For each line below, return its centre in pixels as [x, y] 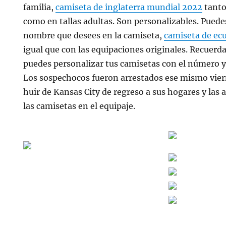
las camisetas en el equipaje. [79, 106]
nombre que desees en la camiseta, [94, 35]
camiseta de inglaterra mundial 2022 [129, 7]
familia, [40, 7]
